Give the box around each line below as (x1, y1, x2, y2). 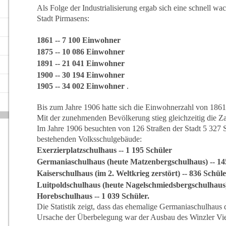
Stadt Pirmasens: (36, 14, 89, 23)
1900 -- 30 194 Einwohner (36, 70, 125, 79)
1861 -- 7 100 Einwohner (36, 35, 121, 44)
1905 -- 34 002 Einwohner (36, 81, 125, 90)
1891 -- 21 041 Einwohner (36, 59, 125, 68)
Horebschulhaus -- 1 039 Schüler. (36, 191, 149, 200)
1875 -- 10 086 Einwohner (36, 47, 125, 56)
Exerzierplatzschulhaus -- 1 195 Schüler (36, 145, 172, 154)
